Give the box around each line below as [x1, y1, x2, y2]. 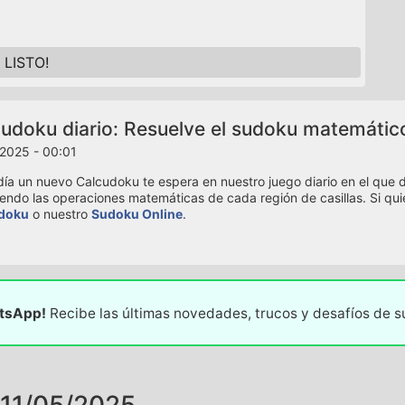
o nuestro [28, 206, 91, 221]
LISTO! [4, 53, 49, 71]
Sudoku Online [90, 206, 183, 221]
